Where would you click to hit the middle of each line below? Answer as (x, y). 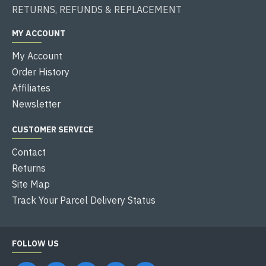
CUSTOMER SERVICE (53, 129)
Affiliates (31, 88)
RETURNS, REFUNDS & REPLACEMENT (97, 9)
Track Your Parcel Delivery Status (84, 200)
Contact (29, 152)
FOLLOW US (35, 243)
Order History (41, 72)
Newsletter (36, 104)
